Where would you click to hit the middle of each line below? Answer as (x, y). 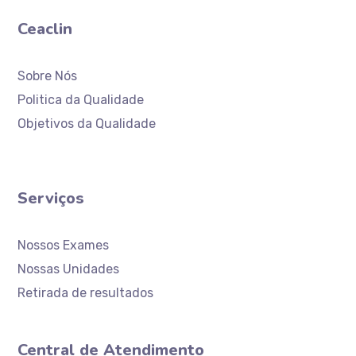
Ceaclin (45, 29)
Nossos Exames (64, 245)
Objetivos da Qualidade (87, 124)
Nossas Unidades (69, 269)
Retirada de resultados (86, 293)
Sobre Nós (48, 76)
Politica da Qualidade (81, 100)
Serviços (51, 198)
